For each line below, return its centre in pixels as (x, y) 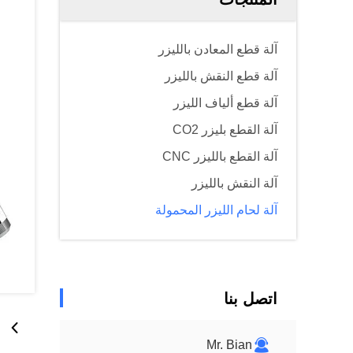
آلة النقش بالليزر (234, 183)
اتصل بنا (251, 299)
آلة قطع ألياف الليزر (225, 103)
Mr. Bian (229, 345)
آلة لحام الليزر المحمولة (216, 210)
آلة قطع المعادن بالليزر (218, 49)
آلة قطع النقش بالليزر (221, 76)
